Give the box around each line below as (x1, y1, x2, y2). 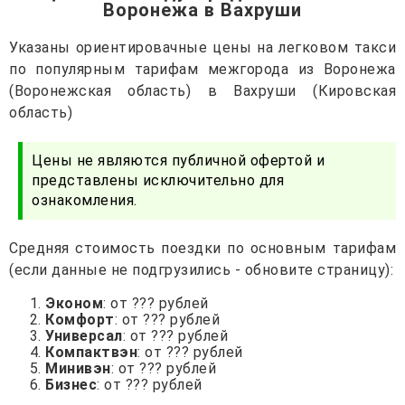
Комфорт (45, 310, 115, 328)
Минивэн (45, 359, 111, 377)
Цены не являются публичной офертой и (32, 151, 325, 169)
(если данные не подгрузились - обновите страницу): (9, 260, 393, 278)
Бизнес (45, 375, 97, 393)
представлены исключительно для (32, 171, 284, 189)
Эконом (45, 294, 103, 312)
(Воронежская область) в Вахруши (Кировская (9, 81, 396, 99)
